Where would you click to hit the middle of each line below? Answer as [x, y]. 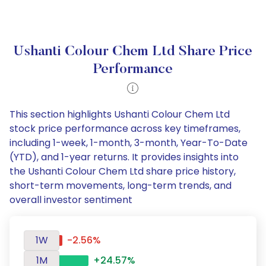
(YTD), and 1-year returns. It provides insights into [124, 157]
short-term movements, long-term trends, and [121, 186]
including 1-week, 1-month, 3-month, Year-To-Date [129, 143]
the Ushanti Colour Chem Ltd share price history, [123, 171]
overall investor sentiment [71, 200]
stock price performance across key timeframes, [125, 129]
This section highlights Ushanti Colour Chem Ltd [120, 114]
